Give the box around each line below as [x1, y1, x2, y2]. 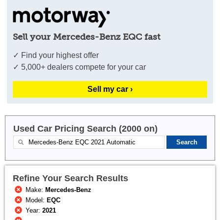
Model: [24, 196, 47, 204]
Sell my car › [87, 84, 133, 93]
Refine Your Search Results [13, 173, 128, 183]
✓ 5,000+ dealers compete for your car [13, 62, 146, 71]
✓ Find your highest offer [13, 51, 99, 59]
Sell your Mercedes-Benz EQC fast [13, 31, 161, 42]
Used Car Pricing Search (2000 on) [13, 123, 158, 134]
